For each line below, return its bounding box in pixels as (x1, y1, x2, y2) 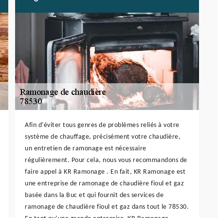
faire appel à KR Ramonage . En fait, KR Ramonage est (25, 168, 185, 176)
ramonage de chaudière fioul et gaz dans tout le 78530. (25, 203, 189, 211)
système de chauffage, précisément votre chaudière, (25, 133, 181, 141)
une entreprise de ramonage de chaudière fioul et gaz (25, 180, 184, 188)
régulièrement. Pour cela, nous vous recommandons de (25, 157, 187, 164)
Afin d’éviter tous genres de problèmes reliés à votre (25, 122, 180, 129)
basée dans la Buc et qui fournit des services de (25, 192, 163, 200)
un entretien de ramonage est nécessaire (25, 145, 146, 153)
